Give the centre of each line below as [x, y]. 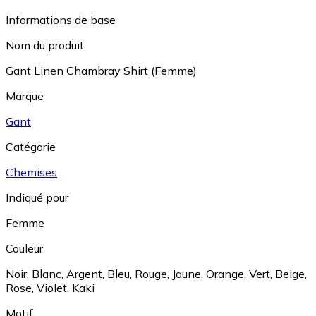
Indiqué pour [37, 198]
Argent [84, 274]
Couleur [24, 249]
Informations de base [61, 20]
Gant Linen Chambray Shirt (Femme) [101, 71]
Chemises [31, 172]
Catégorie [31, 147]
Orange [225, 274]
